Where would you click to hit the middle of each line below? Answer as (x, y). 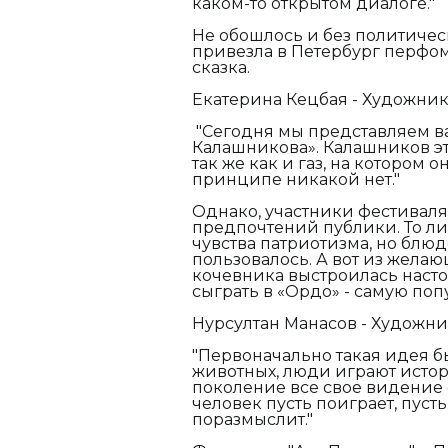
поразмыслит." (252, 419)
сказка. (221, 67)
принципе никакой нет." (296, 179)
